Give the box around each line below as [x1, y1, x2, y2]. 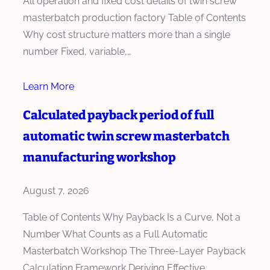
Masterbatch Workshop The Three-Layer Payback [23, 245, 245, 257]
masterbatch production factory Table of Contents [23, 11, 246, 24]
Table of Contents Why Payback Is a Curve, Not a [23, 211, 240, 223]
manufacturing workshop [23, 149, 176, 165]
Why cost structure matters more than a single [23, 28, 230, 40]
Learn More [23, 80, 74, 92]
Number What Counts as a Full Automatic [23, 228, 208, 240]
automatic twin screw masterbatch [23, 128, 230, 143]
